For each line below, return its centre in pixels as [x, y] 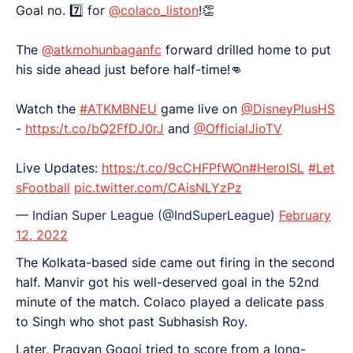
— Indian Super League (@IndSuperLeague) [147, 215]
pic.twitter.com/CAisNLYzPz [158, 188]
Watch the [48, 109]
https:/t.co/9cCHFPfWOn [175, 168]
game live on [199, 109]
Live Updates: [59, 168]
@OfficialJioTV [238, 128]
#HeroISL [277, 168]
